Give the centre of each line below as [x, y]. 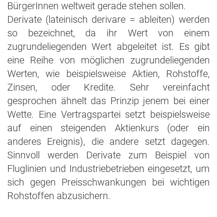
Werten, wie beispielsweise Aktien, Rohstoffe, [108, 74]
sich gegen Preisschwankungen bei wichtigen [108, 182]
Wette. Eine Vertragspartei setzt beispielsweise [108, 114]
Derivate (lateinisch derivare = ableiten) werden [108, 19]
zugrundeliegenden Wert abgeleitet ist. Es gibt [108, 46]
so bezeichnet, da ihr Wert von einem [108, 33]
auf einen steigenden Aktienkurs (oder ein [108, 128]
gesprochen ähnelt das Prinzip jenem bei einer [108, 101]
